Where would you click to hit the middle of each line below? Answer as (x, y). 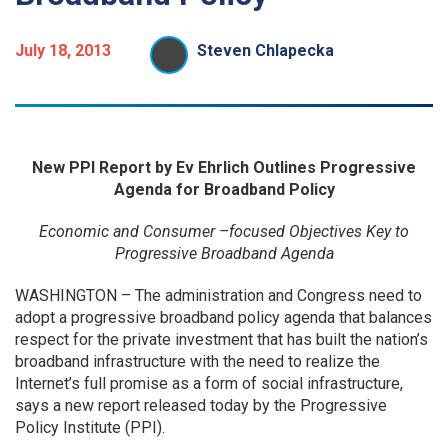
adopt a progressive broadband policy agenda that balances (223, 317)
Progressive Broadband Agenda (224, 253)
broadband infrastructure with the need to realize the (197, 361)
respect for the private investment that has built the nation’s (221, 339)
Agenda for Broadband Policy (224, 189)
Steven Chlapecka (265, 50)
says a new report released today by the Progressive (201, 405)
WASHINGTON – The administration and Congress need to (218, 295)
